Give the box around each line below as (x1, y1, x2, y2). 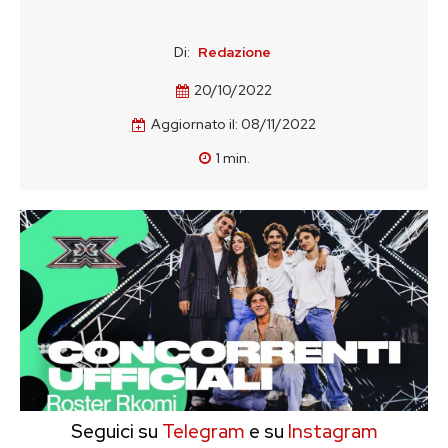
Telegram (157, 419, 245, 444)
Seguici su (70, 419, 158, 444)
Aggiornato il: (151, 115, 238, 134)
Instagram (287, 419, 378, 444)
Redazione (198, 43, 271, 61)
